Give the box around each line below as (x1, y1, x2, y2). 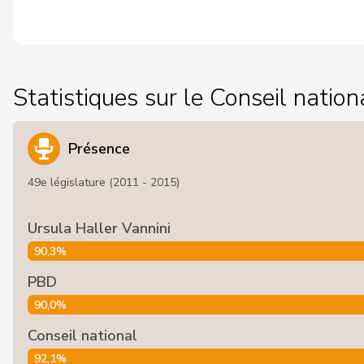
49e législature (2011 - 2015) (28, 175, 180, 190)
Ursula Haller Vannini (28, 219, 171, 238)
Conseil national (28, 326, 137, 345)
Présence (68, 139, 130, 158)
